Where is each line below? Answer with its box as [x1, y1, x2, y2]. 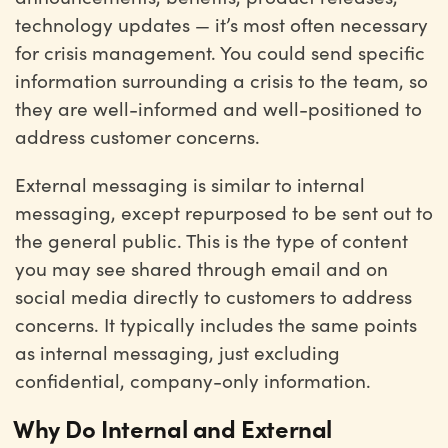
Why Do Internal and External [13, 411, 333, 444]
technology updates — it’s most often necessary [15, 11, 428, 37]
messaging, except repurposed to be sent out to [15, 199, 433, 225]
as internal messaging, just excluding [15, 339, 340, 365]
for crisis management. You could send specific [15, 39, 425, 65]
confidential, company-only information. [15, 367, 371, 393]
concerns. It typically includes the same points [15, 311, 417, 337]
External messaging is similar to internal [15, 171, 365, 197]
